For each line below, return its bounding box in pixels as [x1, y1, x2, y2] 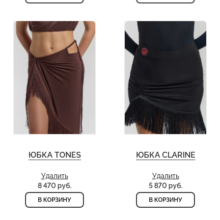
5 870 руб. [148, 182, 183, 190]
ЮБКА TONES [28, 150, 81, 160]
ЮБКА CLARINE [136, 150, 195, 160]
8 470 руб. [37, 182, 72, 190]
